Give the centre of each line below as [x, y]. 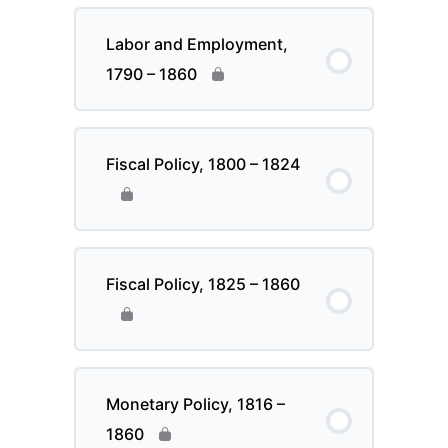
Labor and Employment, [197, 44]
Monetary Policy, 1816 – [196, 404]
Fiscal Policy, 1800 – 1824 [203, 164]
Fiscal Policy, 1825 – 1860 [203, 284]
